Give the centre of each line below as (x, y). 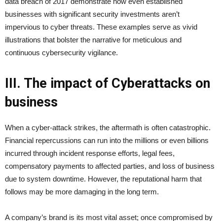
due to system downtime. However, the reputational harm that (103, 179)
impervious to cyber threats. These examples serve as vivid (101, 27)
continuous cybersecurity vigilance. (61, 53)
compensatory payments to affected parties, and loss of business (110, 166)
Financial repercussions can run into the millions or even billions (107, 141)
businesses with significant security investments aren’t (92, 14)
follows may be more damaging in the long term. (83, 192)
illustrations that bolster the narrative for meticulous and (93, 40)
